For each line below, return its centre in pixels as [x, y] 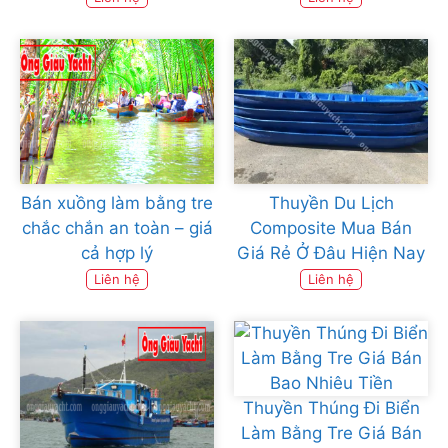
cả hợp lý [117, 253]
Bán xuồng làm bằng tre [117, 203]
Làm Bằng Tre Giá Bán [331, 433]
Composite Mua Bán [331, 228]
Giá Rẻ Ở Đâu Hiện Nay [331, 253]
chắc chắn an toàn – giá [117, 228]
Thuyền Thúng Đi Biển [331, 408]
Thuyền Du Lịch [331, 203]
